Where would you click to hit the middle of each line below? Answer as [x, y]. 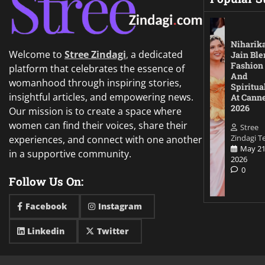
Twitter [113, 231]
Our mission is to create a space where [95, 111]
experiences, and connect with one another [106, 139]
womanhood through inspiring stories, [95, 83]
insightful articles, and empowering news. [101, 97]
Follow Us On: [46, 181]
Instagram [120, 206]
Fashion [247, 66]
